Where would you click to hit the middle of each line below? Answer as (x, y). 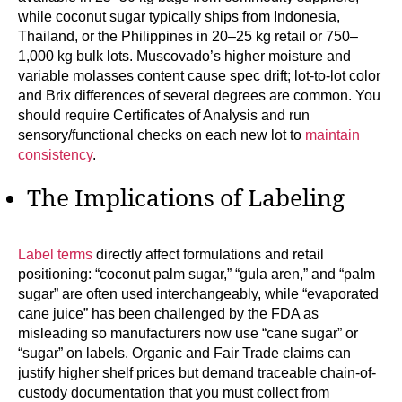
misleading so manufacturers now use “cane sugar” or (188, 334)
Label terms (55, 255)
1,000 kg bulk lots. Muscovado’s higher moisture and (184, 57)
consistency (55, 155)
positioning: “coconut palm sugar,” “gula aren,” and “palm (197, 275)
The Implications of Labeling (186, 200)
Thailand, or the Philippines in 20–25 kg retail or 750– (188, 37)
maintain (332, 135)
